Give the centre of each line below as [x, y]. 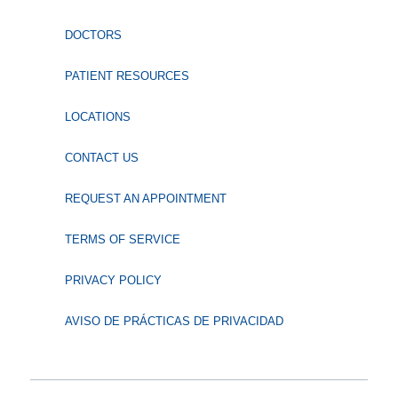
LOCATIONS [97, 117]
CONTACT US [101, 158]
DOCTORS [93, 36]
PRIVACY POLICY [113, 281]
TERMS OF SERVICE [122, 240]
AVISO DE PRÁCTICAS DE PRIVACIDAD [174, 322]
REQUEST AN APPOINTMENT [145, 199]
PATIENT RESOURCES [127, 76]
